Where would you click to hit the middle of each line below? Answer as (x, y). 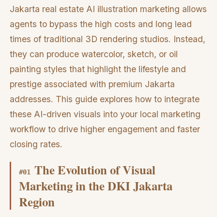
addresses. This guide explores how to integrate (105, 99)
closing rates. (36, 144)
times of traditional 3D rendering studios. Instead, (108, 39)
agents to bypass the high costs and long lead (101, 24)
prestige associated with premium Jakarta (92, 84)
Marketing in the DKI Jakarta (96, 185)
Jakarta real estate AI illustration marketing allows (108, 9)
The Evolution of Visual (95, 169)
